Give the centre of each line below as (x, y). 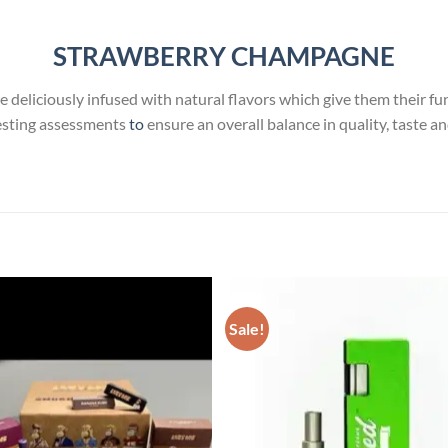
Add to (177, 332)
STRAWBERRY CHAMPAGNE (224, 56)
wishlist (177, 346)
